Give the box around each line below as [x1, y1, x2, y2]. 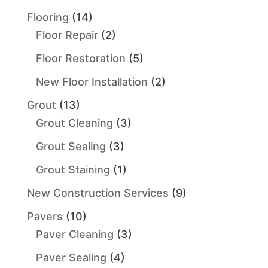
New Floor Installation [35, 75, 148, 88]
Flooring [26, 10, 69, 23]
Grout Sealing [35, 139, 106, 153]
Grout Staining [35, 163, 110, 176]
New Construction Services [26, 186, 169, 199]
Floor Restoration [35, 51, 126, 65]
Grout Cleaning [35, 116, 113, 129]
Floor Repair [35, 28, 98, 41]
